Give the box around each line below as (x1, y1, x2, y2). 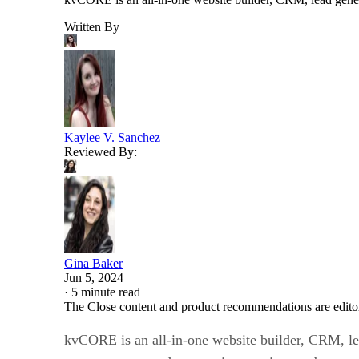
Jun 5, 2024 (64, 270, 123, 284)
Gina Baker (64, 256, 123, 270)
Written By (64, 19, 119, 34)
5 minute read (71, 284, 140, 299)
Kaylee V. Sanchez (64, 130, 160, 144)
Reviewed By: (64, 144, 137, 159)
